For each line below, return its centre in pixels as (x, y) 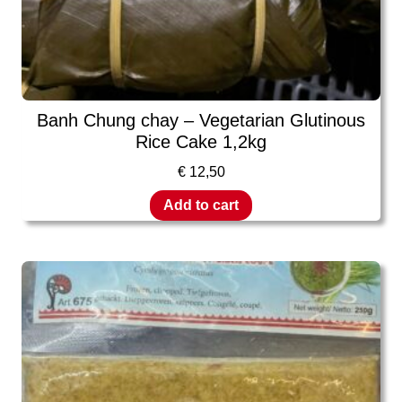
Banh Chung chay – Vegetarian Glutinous (201, 121)
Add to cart (201, 205)
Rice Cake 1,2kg (201, 142)
